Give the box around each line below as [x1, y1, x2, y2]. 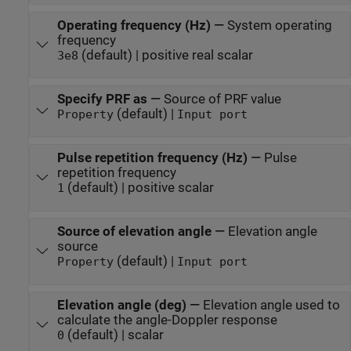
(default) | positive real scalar [78, 47, 253, 63]
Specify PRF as [56, 92, 147, 107]
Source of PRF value [163, 92, 281, 107]
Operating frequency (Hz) [56, 17, 211, 33]
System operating [226, 17, 332, 33]
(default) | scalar [63, 327, 164, 343]
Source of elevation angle [56, 224, 212, 240]
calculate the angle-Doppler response [56, 313, 277, 328]
